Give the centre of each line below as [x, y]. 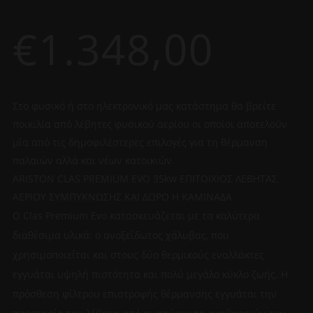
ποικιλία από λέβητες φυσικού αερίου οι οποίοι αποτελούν [150, 124]
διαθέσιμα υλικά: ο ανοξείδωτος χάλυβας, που [121, 235]
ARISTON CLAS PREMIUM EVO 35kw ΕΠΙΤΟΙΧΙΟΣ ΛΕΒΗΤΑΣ [145, 178]
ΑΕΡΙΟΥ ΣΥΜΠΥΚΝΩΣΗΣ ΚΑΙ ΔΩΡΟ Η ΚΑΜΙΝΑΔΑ [122, 196]
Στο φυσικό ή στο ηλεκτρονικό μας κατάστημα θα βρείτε [144, 105]
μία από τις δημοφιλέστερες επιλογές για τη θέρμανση [140, 142]
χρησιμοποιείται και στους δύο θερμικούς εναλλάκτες [138, 254]
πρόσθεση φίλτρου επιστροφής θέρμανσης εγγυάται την [144, 293]
